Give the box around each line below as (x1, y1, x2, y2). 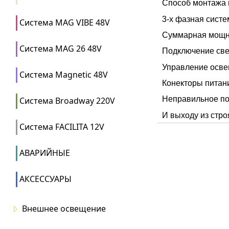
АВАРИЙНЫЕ (19, 147, 70, 158)
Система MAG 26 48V (19, 43, 102, 54)
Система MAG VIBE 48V (19, 17, 110, 28)
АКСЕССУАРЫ (19, 173, 72, 185)
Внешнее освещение (22, 203, 106, 214)
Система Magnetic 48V (19, 69, 108, 80)
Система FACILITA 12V (19, 121, 104, 132)
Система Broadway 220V (19, 95, 115, 106)
